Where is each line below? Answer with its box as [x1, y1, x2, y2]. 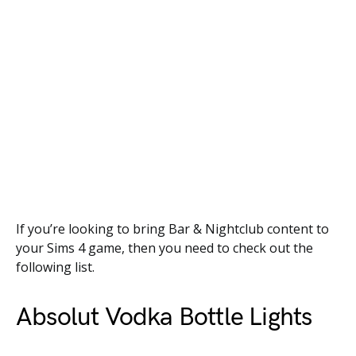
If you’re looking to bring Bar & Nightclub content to [16, 220, 329, 238]
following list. [16, 258, 95, 276]
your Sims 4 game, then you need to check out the [16, 239, 313, 257]
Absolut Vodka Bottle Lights [16, 302, 312, 333]
